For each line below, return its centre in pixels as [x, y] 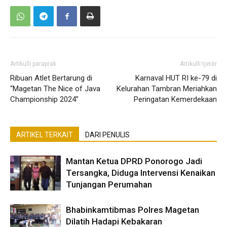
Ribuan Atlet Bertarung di [51, 78]
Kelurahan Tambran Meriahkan [167, 88]
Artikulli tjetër [198, 64]
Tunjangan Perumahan [109, 184]
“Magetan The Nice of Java [55, 88]
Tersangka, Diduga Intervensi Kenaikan [141, 173]
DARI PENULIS [107, 135]
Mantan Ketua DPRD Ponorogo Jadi [134, 161]
